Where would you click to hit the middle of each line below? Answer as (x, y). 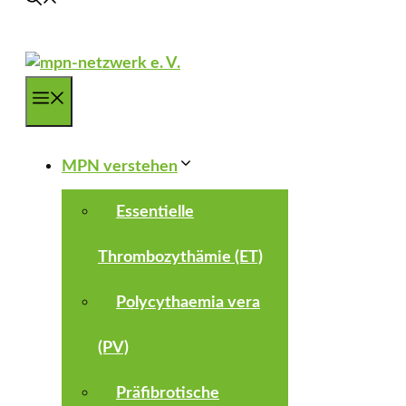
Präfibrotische (168, 393)
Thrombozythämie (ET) (180, 257)
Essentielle (155, 212)
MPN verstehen (120, 167)
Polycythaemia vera (188, 303)
